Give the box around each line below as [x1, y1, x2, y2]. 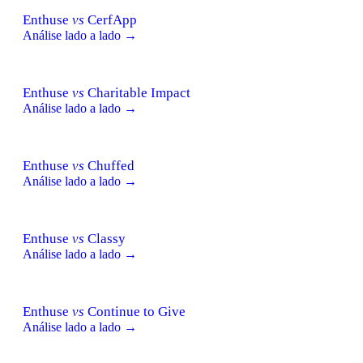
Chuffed [84, 157, 135, 173]
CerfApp [84, 11, 137, 28]
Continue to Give [84, 303, 186, 319]
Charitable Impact [84, 84, 190, 100]
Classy [84, 230, 126, 246]
